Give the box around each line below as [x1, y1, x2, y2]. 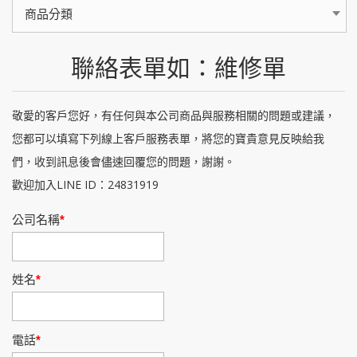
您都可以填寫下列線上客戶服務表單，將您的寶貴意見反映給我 [12, 130, 324, 146]
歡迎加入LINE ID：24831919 [12, 176, 159, 192]
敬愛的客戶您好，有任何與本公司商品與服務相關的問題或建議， [12, 107, 335, 123]
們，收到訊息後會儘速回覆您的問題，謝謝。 [12, 153, 235, 169]
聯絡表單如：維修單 [71, 50, 286, 84]
